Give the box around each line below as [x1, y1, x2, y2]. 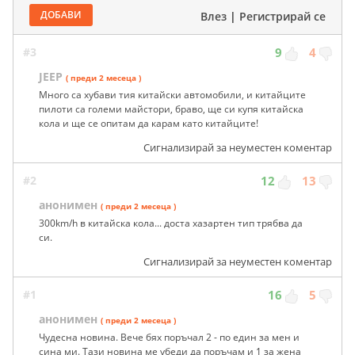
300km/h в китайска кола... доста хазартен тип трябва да [39, 216, 303, 231]
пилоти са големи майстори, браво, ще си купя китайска [39, 102, 303, 116]
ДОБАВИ [40, 8, 82, 22]
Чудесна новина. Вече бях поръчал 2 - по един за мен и [39, 330, 300, 345]
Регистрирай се [239, 9, 326, 25]
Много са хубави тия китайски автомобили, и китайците [39, 88, 306, 102]
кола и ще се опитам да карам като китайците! [39, 116, 258, 131]
